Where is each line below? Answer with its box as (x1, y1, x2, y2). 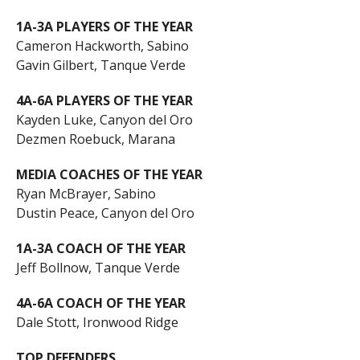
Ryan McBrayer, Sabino (15, 185, 156, 203)
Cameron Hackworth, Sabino (15, 37, 189, 55)
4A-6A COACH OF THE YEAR (15, 294, 186, 313)
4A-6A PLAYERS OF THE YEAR (15, 92, 193, 110)
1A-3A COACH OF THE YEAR (15, 239, 186, 258)
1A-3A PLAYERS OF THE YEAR (15, 18, 193, 36)
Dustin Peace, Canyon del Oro (15, 204, 194, 223)
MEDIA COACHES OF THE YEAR (15, 166, 202, 184)
